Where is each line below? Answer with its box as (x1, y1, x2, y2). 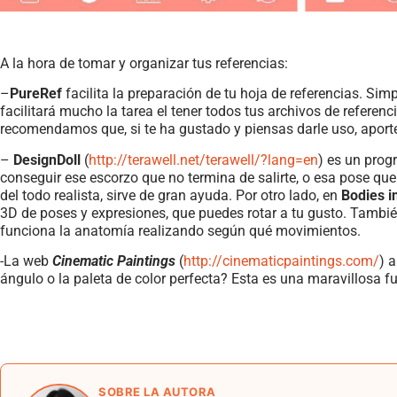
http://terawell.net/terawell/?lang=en (89, 151, 318, 168)
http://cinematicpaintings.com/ (183, 253, 379, 270)
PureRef (10, 85, 62, 103)
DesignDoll (13, 151, 81, 168)
